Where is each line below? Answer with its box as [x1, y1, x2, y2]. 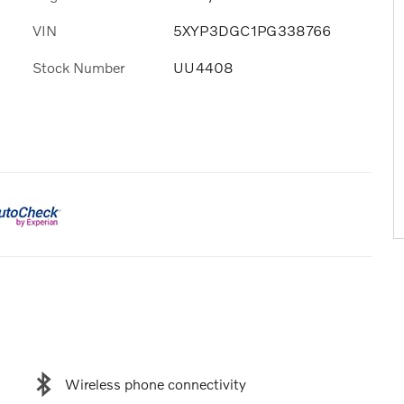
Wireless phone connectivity [64, 375, 246, 393]
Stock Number [32, 58, 124, 76]
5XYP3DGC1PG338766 [173, 22, 331, 40]
